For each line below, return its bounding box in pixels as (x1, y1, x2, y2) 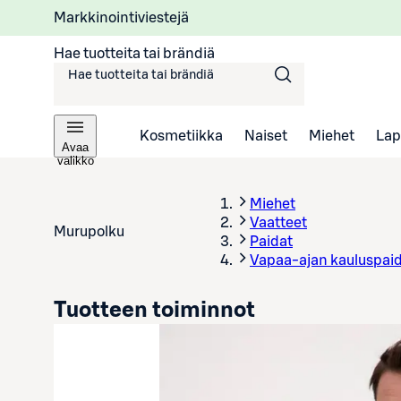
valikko (56, 154, 94, 167)
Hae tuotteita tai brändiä (54, 46, 215, 61)
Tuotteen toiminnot (54, 300, 255, 321)
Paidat (250, 235, 293, 249)
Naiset (244, 128, 287, 143)
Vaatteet (250, 216, 307, 230)
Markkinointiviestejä (54, 10, 189, 25)
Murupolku (54, 224, 124, 239)
